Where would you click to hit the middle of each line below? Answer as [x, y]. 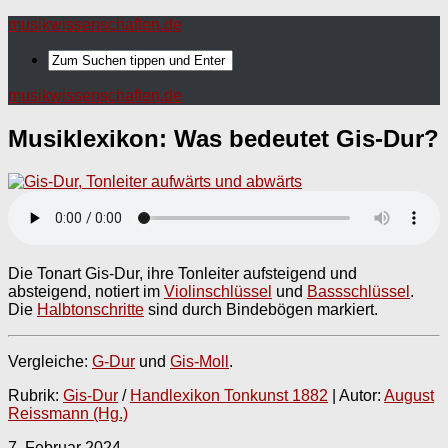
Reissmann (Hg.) [68, 413]
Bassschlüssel [358, 291]
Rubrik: [35, 395]
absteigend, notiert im [86, 291]
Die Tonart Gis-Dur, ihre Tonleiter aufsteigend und [182, 273]
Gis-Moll [199, 361]
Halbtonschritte [90, 309]
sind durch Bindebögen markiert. [261, 309]
